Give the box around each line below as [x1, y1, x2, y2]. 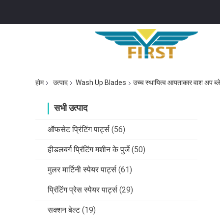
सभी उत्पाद [54, 103, 87, 113]
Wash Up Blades [76, 79, 126, 87]
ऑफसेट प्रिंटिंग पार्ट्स [48, 125, 110, 135]
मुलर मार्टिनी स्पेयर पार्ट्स [48, 165, 116, 175]
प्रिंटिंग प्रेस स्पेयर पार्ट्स [48, 185, 117, 195]
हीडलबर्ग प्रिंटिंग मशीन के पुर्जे [48, 145, 130, 155]
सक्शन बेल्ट [48, 205, 80, 215]
